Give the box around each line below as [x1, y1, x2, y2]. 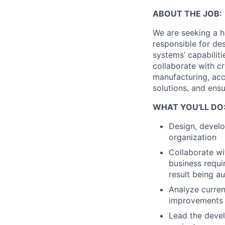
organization [169, 132, 216, 142]
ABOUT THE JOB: [153, 9, 222, 19]
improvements [169, 195, 223, 205]
